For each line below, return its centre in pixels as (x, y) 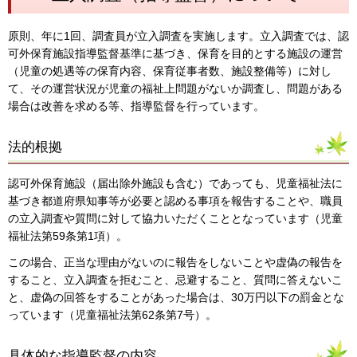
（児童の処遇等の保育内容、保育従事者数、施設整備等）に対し (170, 71)
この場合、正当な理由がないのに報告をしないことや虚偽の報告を (175, 263)
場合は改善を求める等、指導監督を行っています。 (136, 106)
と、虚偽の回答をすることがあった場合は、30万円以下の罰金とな (176, 298)
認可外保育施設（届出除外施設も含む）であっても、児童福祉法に (175, 184)
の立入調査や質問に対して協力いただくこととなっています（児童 (175, 219)
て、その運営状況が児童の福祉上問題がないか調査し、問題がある (175, 89)
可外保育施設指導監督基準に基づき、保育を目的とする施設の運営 (175, 54)
